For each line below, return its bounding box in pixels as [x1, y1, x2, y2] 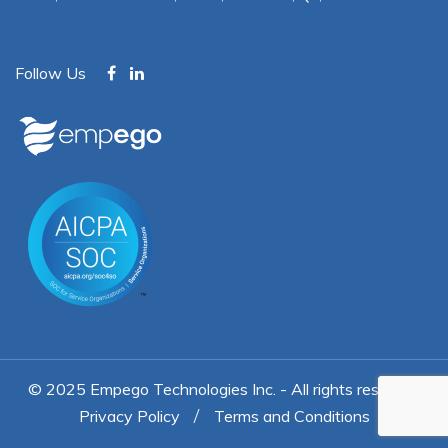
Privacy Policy [78, 405, 180, 426]
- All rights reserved [276, 378, 420, 399]
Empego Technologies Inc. [90, 378, 276, 399]
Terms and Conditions [213, 405, 370, 426]
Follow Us [15, 63, 86, 83]
